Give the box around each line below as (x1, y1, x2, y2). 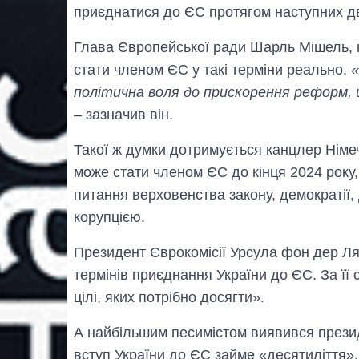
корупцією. (74, 209, 145, 226)
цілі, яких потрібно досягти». (74, 289, 264, 306)
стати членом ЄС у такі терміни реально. (74, 62, 351, 79)
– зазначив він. (74, 107, 173, 123)
